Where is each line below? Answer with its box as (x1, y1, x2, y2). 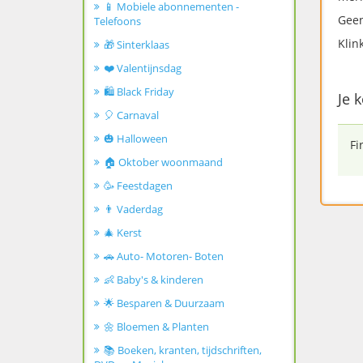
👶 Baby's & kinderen (104, 272, 203, 287)
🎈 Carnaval (104, 108, 159, 122)
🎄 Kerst (104, 225, 142, 240)
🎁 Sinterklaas (104, 37, 169, 52)
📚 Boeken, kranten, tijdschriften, (104, 343, 262, 357)
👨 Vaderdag (104, 202, 163, 216)
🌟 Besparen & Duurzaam (104, 296, 224, 310)
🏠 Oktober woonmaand (104, 155, 223, 169)
